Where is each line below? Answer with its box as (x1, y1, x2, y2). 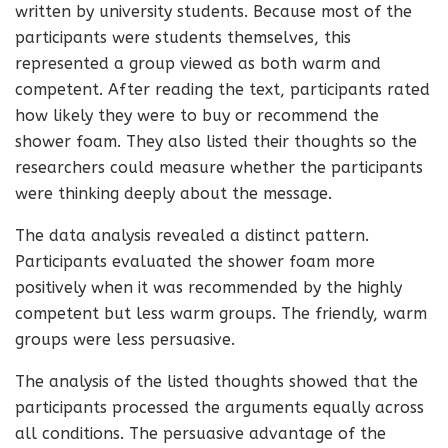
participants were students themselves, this (15, 28, 351, 47)
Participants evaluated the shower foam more (15, 252, 375, 271)
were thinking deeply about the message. (15, 184, 332, 203)
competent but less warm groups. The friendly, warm (15, 304, 427, 323)
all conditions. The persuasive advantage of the (15, 424, 386, 443)
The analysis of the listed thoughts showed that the (15, 372, 418, 391)
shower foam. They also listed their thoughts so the (15, 132, 417, 151)
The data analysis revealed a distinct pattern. (15, 226, 369, 245)
